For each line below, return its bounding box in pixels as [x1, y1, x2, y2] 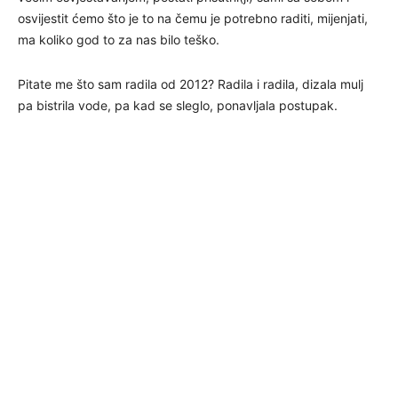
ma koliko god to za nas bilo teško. [18, 31, 219, 47]
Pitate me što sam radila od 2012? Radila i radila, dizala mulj [18, 76, 363, 92]
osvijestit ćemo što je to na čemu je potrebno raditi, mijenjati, [18, 10, 368, 26]
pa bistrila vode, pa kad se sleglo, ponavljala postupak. [18, 97, 338, 113]
